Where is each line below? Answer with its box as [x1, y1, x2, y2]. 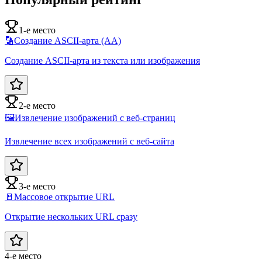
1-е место [19, 25, 56, 36]
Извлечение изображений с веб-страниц [15, 113, 175, 123]
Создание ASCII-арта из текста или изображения [5, 56, 200, 66]
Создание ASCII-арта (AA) [14, 36, 121, 46]
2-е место [19, 101, 56, 111]
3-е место [19, 181, 56, 192]
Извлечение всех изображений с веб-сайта [5, 136, 174, 147]
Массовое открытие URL [14, 192, 115, 202]
